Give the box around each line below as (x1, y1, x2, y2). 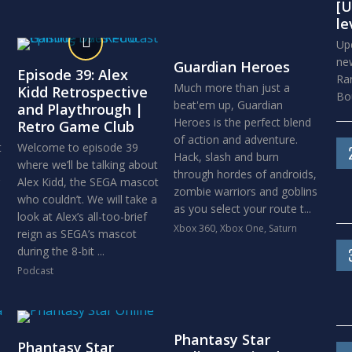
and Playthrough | (16, 100, 143, 119)
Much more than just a (173, 80, 290, 95)
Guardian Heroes (173, 57, 290, 76)
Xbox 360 (173, 222, 215, 235)
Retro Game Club (16, 117, 134, 136)
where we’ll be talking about (16, 157, 158, 172)
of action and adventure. (173, 132, 301, 147)
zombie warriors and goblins (173, 184, 317, 199)
